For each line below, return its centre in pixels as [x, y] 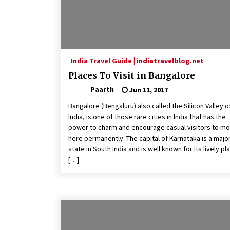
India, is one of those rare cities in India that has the [147, 117]
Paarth [102, 90]
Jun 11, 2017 [148, 90]
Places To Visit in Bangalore [132, 76]
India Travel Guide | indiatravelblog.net [137, 61]
